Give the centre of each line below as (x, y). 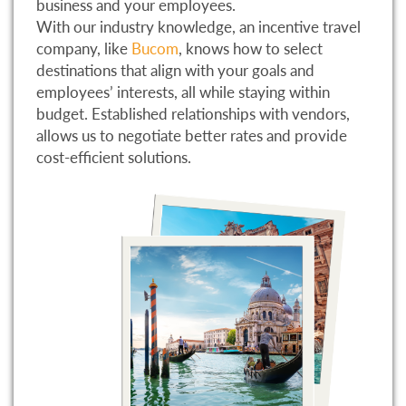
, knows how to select (251, 49)
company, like (84, 49)
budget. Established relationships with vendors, (193, 114)
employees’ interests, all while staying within (183, 92)
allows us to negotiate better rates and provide (192, 136)
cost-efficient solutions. (114, 158)
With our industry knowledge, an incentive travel (198, 27)
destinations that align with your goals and (175, 71)
